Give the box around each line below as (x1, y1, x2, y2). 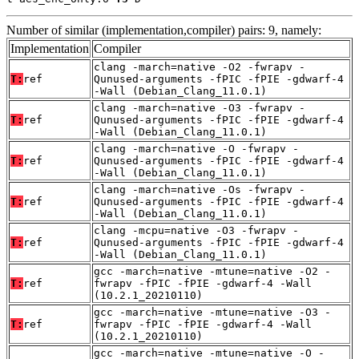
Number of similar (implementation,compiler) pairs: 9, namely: (6, 22, 321, 37)
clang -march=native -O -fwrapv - (94, 142, 299, 155)
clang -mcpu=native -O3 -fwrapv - (94, 224, 299, 236)
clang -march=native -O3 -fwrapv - (94, 101, 305, 114)
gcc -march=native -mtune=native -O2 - (94, 264, 331, 277)
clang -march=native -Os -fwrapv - (94, 183, 305, 196)
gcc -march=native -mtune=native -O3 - (94, 305, 331, 318)
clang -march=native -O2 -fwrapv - (94, 60, 305, 73)
